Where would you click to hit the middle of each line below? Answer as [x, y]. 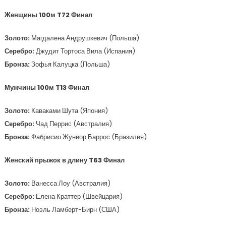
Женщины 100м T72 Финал [48, 15]
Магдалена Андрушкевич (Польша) [85, 38]
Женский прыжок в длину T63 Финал [64, 160]
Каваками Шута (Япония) [69, 111]
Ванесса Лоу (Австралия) [71, 183]
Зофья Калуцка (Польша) [70, 64]
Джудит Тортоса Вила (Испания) [85, 51]
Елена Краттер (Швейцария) [79, 196]
